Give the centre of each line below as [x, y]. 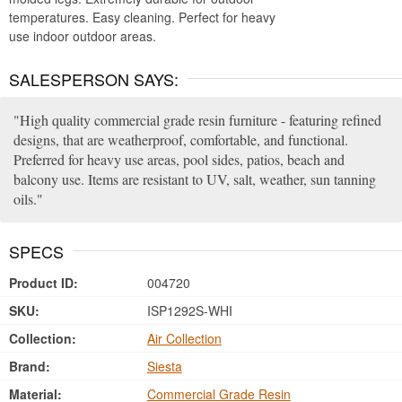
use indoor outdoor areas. [83, 36]
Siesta [164, 366]
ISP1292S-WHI [188, 310]
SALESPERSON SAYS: [94, 79]
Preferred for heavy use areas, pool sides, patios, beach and [179, 159]
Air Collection [184, 338]
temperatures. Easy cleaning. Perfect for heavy [142, 17]
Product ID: [44, 283]
